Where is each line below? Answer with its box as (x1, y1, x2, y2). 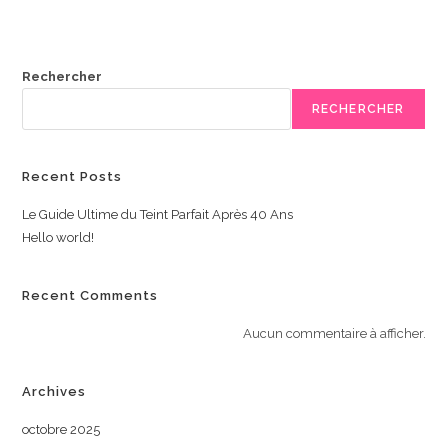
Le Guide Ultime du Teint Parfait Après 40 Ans (22, 206, 294, 222)
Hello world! (22, 229, 95, 245)
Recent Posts (22, 168, 123, 184)
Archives (22, 383, 87, 399)
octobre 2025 (22, 421, 101, 437)
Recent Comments (22, 287, 159, 303)
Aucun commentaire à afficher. (242, 325, 426, 341)
